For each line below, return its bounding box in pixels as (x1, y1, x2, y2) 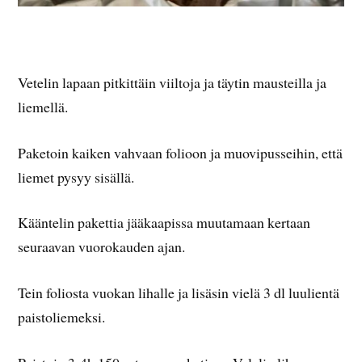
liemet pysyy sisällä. (18, 166, 135, 187)
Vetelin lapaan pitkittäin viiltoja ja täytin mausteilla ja (18, 72, 327, 92)
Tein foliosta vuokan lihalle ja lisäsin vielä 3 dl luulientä (18, 283, 340, 303)
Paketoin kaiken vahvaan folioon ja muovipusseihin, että (18, 142, 343, 162)
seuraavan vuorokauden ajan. (18, 237, 186, 257)
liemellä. (18, 96, 69, 116)
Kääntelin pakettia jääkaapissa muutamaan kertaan (18, 213, 311, 233)
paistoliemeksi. (18, 307, 106, 327)
